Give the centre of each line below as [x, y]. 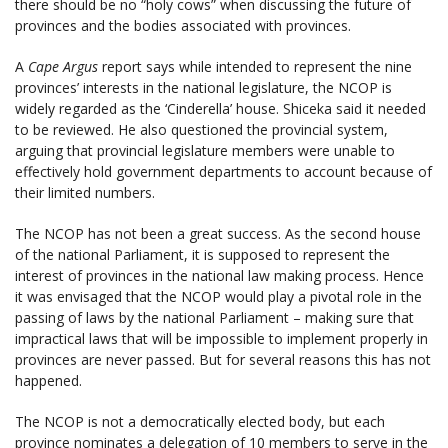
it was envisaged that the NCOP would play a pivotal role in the [218, 296]
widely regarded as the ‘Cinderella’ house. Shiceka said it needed [220, 108]
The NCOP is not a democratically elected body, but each [200, 421]
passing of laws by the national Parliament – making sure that [214, 317]
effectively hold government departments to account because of [223, 171]
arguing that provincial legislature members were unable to [205, 150]
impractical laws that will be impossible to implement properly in [221, 338]
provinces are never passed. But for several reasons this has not [223, 359]
